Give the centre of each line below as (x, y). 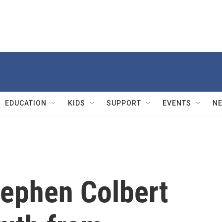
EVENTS (177, 103)
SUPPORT (124, 103)
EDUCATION (26, 103)
